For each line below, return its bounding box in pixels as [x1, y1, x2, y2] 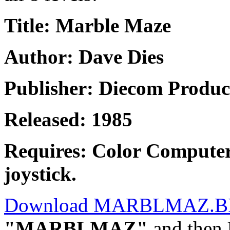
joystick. [4, 163, 76, 185]
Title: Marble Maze [4, 14, 171, 37]
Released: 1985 [4, 108, 132, 131]
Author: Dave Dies [4, 46, 164, 68]
